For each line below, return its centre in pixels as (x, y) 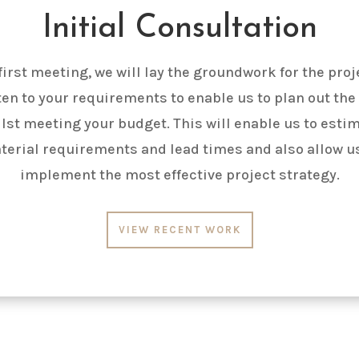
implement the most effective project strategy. (179, 175)
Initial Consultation (179, 29)
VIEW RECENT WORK (179, 229)
